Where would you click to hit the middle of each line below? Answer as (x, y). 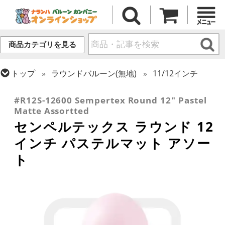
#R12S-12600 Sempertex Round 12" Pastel (110, 100)
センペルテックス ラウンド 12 (114, 127)
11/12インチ (176, 73)
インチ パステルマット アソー (113, 143)
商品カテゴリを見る (42, 45)
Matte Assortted (52, 111)
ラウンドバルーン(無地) (94, 73)
